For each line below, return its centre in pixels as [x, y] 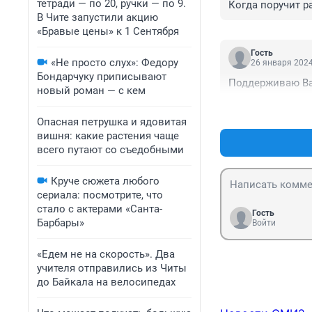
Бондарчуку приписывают [102, 77]
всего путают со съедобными [110, 150]
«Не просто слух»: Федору [115, 63]
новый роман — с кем [91, 91]
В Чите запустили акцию [97, 17]
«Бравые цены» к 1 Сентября [108, 31]
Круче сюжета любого [105, 181]
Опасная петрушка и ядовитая [112, 122]
